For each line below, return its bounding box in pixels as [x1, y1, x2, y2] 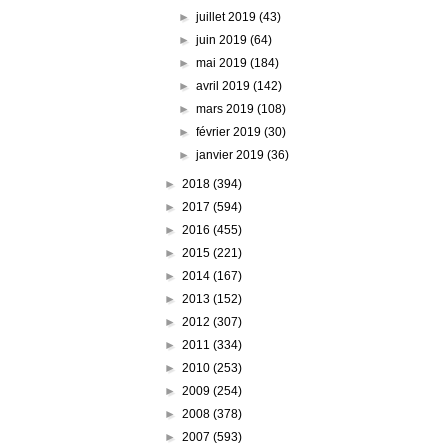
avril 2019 [196, 78, 254, 93]
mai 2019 [196, 55, 251, 70]
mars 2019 [196, 101, 258, 116]
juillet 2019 [196, 9, 260, 24]
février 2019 [196, 124, 265, 139]
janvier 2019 [196, 147, 268, 162]
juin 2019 [196, 32, 251, 47]
